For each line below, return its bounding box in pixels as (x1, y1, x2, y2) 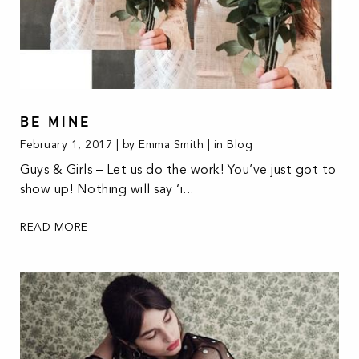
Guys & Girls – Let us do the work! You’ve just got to (20, 162, 337, 179)
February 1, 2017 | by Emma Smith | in (20, 138, 227, 152)
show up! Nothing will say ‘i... (20, 181, 194, 198)
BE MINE (20, 113, 91, 131)
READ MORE (20, 220, 88, 235)
